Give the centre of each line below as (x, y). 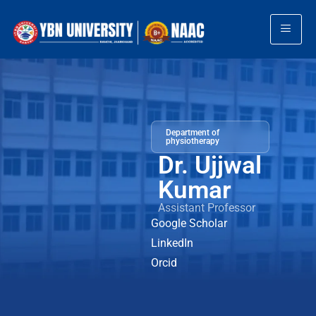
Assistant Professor (207, 208)
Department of (193, 133)
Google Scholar (189, 223)
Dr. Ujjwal (210, 165)
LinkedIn (172, 243)
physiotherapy (193, 141)
